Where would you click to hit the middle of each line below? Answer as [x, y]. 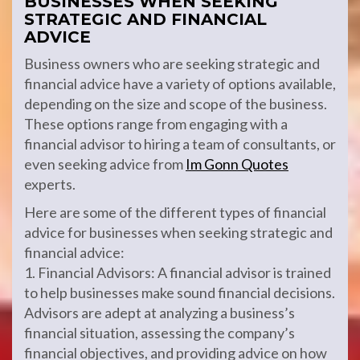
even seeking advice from [105, 164]
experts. [50, 184]
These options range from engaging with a [156, 124]
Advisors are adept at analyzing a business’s [160, 313]
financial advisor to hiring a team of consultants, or [180, 144]
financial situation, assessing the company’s [160, 333]
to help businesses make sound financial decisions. [180, 292]
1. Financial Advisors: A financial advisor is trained [178, 272]
